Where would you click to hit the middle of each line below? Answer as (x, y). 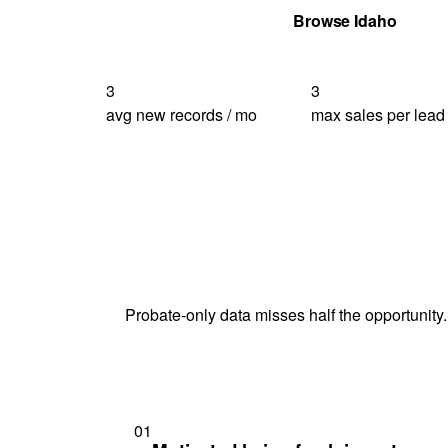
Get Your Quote (187, 20)
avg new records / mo (181, 114)
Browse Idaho (344, 20)
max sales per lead (378, 114)
